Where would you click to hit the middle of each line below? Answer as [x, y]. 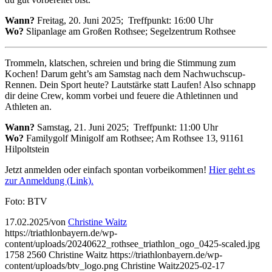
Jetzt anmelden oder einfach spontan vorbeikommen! [107, 170]
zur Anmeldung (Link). [49, 181]
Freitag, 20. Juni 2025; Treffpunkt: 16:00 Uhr [124, 21]
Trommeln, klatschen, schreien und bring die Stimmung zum [120, 63]
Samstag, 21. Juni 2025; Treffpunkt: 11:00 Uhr [126, 127]
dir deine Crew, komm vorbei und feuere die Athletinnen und [121, 96]
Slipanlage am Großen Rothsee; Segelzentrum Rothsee [130, 32]
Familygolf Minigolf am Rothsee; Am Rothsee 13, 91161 [134, 138]
